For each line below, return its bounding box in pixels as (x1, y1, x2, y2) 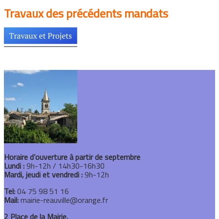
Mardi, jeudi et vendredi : (4, 169, 83, 181)
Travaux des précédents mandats (4, 4, 168, 22)
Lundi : (4, 160, 24, 172)
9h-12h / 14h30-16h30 (24, 160, 105, 172)
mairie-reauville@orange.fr (21, 194, 108, 206)
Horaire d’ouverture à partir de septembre (4, 151, 140, 163)
